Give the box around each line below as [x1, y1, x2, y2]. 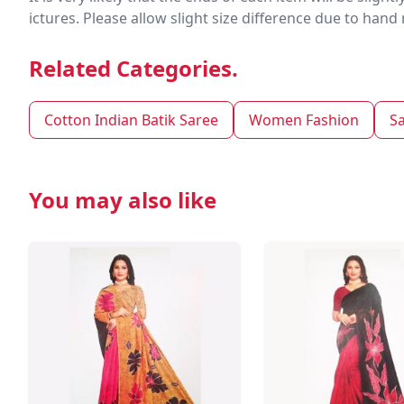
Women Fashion [249, 110, 359, 130]
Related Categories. [29, 53, 238, 83]
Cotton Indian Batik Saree [44, 110, 218, 130]
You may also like [29, 185, 216, 215]
